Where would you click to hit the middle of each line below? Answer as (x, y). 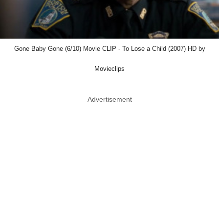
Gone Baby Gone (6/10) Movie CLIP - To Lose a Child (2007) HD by (109, 48)
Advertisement (109, 99)
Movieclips (109, 68)
